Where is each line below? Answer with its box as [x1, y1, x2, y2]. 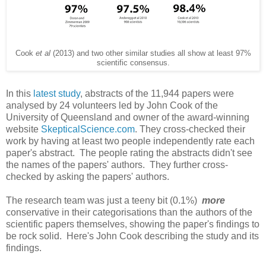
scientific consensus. [96, 58, 170, 67]
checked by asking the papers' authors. [6, 171, 169, 182]
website [6, 123, 41, 134]
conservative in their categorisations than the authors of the [6, 207, 252, 217]
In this [6, 88, 33, 99]
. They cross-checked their [135, 123, 245, 134]
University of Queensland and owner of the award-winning [6, 112, 249, 122]
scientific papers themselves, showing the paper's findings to [6, 218, 259, 229]
